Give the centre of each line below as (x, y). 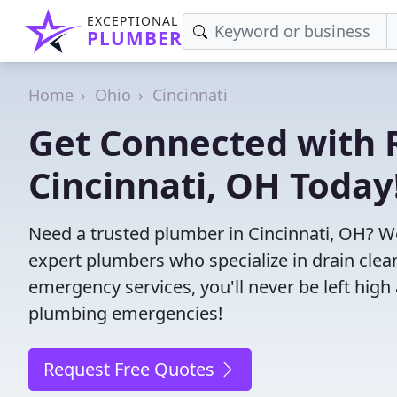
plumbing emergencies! (125, 313)
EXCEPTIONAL (132, 21)
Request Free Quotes (131, 369)
